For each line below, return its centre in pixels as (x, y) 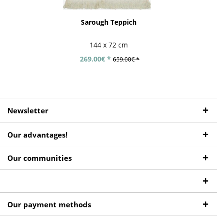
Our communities (39, 158)
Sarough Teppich (108, 22)
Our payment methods (49, 205)
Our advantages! (37, 135)
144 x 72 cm (108, 45)
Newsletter (28, 111)
